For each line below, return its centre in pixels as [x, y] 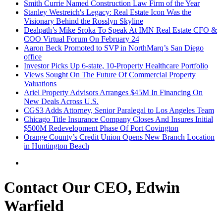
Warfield [34, 205]
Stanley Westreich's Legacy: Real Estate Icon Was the [108, 12]
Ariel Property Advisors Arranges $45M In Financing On [113, 93]
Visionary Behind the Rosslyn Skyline [83, 21]
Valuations [40, 84]
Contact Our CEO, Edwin [92, 187]
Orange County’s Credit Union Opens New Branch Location [119, 137]
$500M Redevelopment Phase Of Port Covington [101, 128]
